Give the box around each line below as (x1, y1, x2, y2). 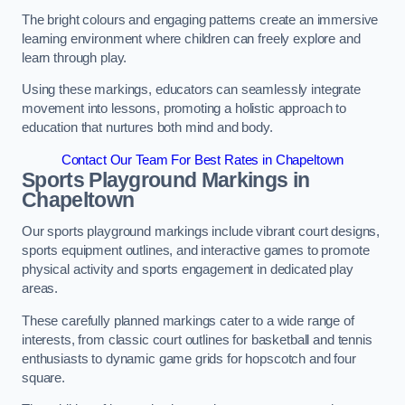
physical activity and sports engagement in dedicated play (22, 262, 353, 278)
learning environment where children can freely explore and (22, 31, 361, 46)
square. (22, 370, 65, 385)
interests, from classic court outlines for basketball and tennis (22, 332, 372, 347)
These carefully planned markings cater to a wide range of (22, 313, 354, 328)
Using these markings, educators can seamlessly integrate (22, 82, 361, 98)
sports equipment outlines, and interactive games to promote (22, 243, 370, 259)
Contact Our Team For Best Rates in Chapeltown (61, 152, 344, 167)
